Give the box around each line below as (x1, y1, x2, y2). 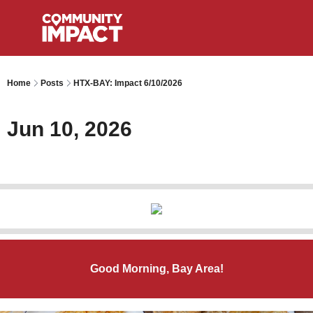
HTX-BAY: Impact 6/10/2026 (73, 78, 182, 88)
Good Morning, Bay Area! (89, 263, 224, 275)
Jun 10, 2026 (7, 117, 132, 140)
